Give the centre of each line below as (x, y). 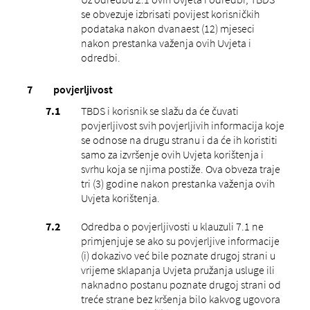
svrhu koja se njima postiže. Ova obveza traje (180, 168)
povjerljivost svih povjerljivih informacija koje (182, 125)
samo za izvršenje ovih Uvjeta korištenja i (172, 154)
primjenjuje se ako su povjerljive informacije (180, 240)
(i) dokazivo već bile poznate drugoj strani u (178, 255)
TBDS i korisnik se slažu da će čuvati (159, 110)
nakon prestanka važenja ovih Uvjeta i (166, 43)
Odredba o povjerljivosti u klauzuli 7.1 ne (172, 226)
